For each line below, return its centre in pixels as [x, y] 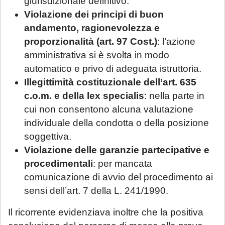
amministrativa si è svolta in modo [97, 55]
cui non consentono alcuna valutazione [109, 109]
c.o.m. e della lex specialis [84, 95]
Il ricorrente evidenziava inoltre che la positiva [106, 212]
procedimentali [59, 163]
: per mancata [123, 163]
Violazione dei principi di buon [94, 14]
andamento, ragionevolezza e [92, 28]
